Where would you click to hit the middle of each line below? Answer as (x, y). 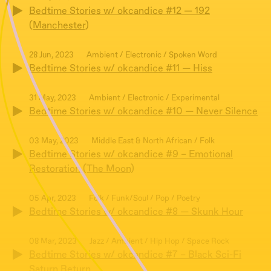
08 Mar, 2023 (53, 242)
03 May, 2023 (54, 141)
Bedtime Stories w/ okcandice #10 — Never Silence (143, 112)
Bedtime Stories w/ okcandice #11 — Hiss (121, 69)
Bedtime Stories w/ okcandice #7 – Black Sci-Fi (135, 255)
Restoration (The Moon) (82, 169)
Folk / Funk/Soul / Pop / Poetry (145, 199)
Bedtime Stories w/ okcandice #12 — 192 (119, 11)
